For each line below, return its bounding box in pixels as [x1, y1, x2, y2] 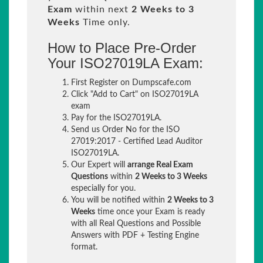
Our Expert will [71, 161, 127, 169]
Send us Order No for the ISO [71, 126, 180, 134]
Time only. [80, 18, 130, 27]
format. [71, 243, 97, 251]
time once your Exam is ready [95, 208, 205, 216]
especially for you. [71, 184, 136, 193]
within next [72, 5, 131, 14]
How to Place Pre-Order [48, 40, 196, 56]
